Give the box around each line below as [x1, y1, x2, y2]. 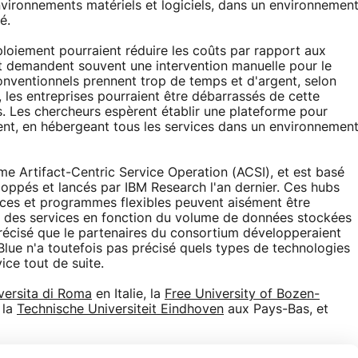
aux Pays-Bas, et [224, 303, 328, 316]
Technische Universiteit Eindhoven [17, 303, 224, 316]
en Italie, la [92, 288, 165, 300]
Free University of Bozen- [165, 288, 320, 300]
